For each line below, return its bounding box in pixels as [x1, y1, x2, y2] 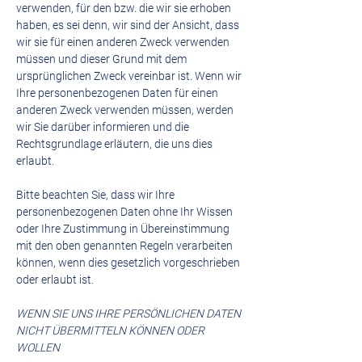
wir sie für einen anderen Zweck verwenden [16, 36, 229, 48]
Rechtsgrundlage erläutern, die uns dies [16, 137, 213, 150]
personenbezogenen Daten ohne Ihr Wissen [16, 205, 233, 218]
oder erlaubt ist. [16, 273, 94, 286]
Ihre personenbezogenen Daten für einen [16, 86, 218, 99]
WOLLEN [16, 341, 60, 354]
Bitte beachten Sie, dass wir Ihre [16, 188, 175, 201]
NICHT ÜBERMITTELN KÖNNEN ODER [16, 324, 204, 337]
